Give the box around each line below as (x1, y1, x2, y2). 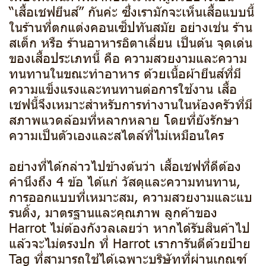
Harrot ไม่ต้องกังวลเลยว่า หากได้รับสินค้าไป (9, 219, 250, 236)
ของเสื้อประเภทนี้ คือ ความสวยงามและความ (9, 49, 247, 66)
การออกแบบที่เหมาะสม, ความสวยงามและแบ (9, 188, 252, 205)
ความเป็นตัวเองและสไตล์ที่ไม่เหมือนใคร (9, 126, 224, 143)
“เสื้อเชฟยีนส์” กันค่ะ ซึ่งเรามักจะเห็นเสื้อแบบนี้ (9, 3, 254, 20)
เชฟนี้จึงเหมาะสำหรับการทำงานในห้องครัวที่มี (9, 96, 252, 112)
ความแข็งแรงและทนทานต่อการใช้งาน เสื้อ (9, 80, 237, 97)
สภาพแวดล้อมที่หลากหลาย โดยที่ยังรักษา (9, 111, 239, 128)
